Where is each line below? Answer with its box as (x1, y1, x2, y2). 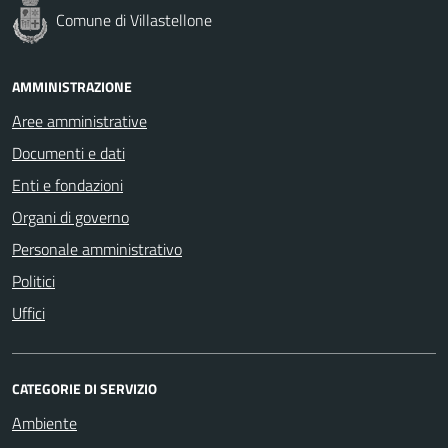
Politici (12, 268, 55, 293)
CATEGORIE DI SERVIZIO (12, 377, 157, 399)
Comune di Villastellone (56, 7, 212, 32)
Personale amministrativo (12, 236, 182, 261)
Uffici (12, 300, 45, 325)
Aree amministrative (12, 108, 147, 133)
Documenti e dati (12, 140, 125, 165)
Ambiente (12, 410, 77, 435)
